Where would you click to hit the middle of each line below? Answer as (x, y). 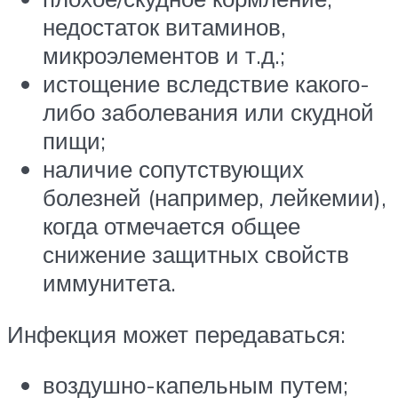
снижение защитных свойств (196, 255)
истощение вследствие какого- (206, 84)
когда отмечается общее (171, 226)
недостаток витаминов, (164, 27)
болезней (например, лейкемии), (215, 198)
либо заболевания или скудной (208, 112)
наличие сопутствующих (173, 169)
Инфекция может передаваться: (176, 334)
